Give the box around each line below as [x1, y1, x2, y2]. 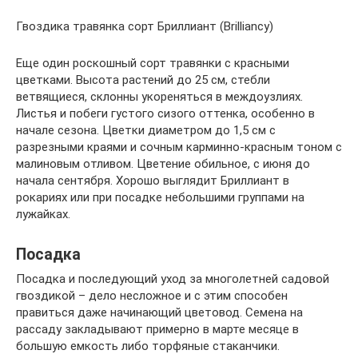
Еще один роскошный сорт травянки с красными [16, 55, 289, 70]
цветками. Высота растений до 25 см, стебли [16, 72, 270, 87]
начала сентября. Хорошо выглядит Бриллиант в [16, 173, 289, 188]
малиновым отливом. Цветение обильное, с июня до [16, 156, 310, 171]
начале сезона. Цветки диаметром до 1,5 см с [16, 122, 276, 137]
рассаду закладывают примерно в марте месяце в [16, 321, 299, 336]
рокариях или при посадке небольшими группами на [16, 189, 304, 205]
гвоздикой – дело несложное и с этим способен [16, 288, 288, 303]
